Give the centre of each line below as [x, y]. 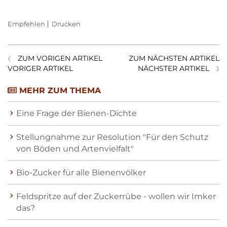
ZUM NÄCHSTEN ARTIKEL [174, 58]
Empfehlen [26, 24]
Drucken [66, 24]
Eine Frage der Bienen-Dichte [77, 113]
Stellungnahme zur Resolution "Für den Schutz [112, 137]
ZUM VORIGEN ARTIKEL [60, 58]
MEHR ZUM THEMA [59, 90]
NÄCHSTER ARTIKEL [174, 68]
